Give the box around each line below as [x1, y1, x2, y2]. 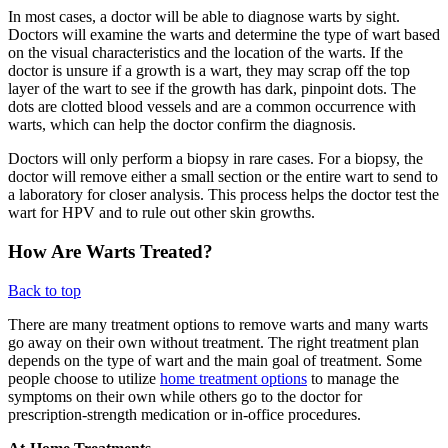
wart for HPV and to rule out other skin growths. [8, 204, 319, 222]
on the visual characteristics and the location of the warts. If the [8, 44, 403, 62]
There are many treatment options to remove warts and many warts [8, 315, 428, 333]
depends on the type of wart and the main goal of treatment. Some [8, 351, 422, 369]
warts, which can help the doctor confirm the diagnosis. [8, 116, 360, 134]
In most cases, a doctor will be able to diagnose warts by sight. [8, 8, 400, 26]
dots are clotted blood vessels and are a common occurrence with [8, 98, 416, 116]
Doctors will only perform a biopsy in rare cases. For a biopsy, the [8, 150, 423, 168]
